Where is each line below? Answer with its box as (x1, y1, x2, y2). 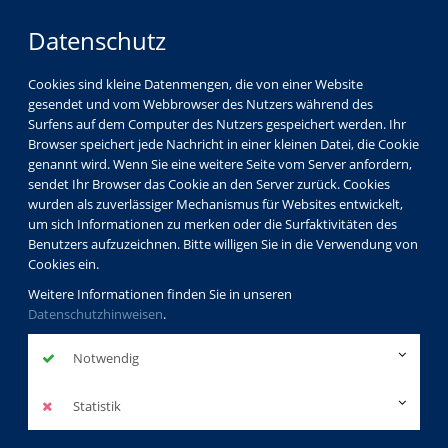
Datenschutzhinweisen (28, 305, 163, 323)
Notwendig (70, 349, 139, 367)
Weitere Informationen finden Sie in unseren (28, 285, 292, 303)
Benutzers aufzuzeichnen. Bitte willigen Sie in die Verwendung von (28, 235, 418, 253)
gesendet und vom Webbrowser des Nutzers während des (28, 95, 373, 113)
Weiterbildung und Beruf (167, 426, 335, 445)
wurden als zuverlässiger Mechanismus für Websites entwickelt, (28, 195, 403, 213)
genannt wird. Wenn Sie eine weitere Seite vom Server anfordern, (28, 155, 412, 173)
